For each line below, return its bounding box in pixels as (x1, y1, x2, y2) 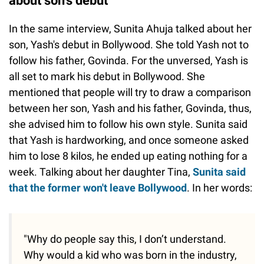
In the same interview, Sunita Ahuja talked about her (9, 22, 252, 35)
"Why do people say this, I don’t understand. (24, 233, 226, 246)
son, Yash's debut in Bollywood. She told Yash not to (9, 38, 249, 51)
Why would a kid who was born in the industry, (24, 249, 237, 262)
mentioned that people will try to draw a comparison (9, 86, 251, 99)
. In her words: (187, 181, 252, 194)
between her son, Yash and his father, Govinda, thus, (9, 102, 252, 115)
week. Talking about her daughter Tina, (9, 166, 193, 179)
